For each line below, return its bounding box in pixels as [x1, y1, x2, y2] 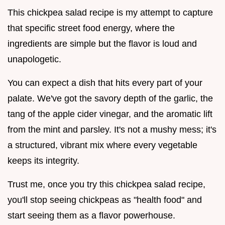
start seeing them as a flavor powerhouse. [8, 210, 175, 220]
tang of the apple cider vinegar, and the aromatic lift [8, 108, 212, 119]
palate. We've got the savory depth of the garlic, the [8, 93, 213, 103]
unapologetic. [8, 54, 61, 64]
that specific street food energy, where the [8, 23, 175, 33]
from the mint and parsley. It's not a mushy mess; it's [8, 124, 216, 135]
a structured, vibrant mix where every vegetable [8, 140, 197, 150]
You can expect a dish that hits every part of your [8, 77, 202, 88]
